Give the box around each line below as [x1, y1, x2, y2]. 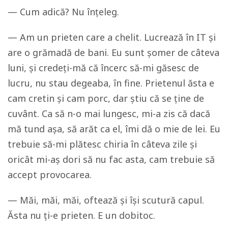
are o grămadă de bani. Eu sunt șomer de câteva [8, 46, 219, 59]
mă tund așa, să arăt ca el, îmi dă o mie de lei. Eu [8, 123, 220, 135]
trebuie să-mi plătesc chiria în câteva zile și [8, 138, 197, 151]
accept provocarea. [8, 168, 92, 181]
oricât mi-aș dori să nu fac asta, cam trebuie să [8, 153, 215, 166]
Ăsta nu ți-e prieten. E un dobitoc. [8, 209, 158, 222]
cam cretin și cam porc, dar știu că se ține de [8, 92, 204, 105]
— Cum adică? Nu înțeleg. [8, 6, 119, 18]
